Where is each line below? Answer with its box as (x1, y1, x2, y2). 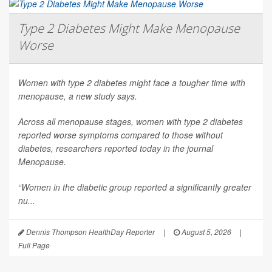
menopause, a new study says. (18, 90, 137, 103)
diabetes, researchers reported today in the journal (18, 142, 213, 155)
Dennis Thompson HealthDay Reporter (24, 226, 155, 237)
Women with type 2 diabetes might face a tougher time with (18, 76, 245, 89)
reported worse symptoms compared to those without (18, 129, 223, 141)
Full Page (18, 240, 50, 251)
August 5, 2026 (180, 226, 231, 237)
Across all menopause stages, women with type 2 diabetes (18, 115, 243, 128)
